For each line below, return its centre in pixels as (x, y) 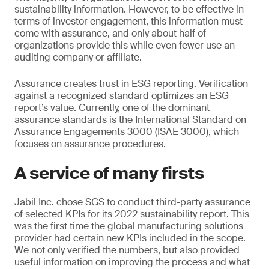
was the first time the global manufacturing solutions (129, 226)
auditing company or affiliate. (78, 57)
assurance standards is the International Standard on (130, 120)
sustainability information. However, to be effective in (129, 9)
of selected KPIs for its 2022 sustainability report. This (132, 214)
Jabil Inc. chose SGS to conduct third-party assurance (132, 202)
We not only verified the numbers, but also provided (127, 250)
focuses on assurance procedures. (90, 144)
